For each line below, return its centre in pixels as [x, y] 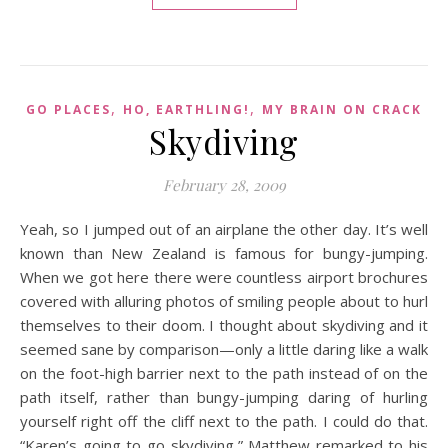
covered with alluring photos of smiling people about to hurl [224, 301]
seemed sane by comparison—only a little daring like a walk [224, 349]
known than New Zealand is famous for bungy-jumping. [224, 253]
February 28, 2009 [224, 185]
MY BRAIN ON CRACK [342, 109]
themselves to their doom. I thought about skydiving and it [224, 325]
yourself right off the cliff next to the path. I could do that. [224, 421]
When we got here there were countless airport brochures [224, 277]
